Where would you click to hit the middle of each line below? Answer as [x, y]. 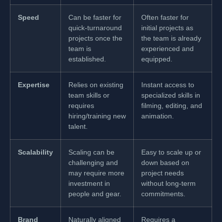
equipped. [157, 59]
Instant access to [168, 84]
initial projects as [167, 28]
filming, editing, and [172, 105]
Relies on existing [96, 84]
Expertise [34, 84]
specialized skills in [171, 95]
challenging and [93, 162]
